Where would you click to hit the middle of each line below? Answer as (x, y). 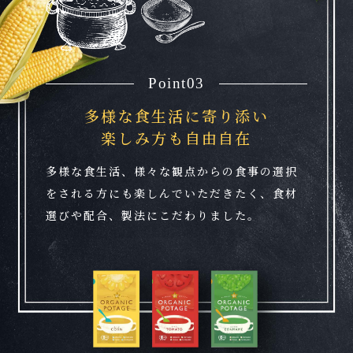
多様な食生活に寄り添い (176, 116)
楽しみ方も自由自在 (176, 138)
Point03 (176, 84)
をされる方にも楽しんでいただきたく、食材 (172, 193)
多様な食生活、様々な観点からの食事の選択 (172, 171)
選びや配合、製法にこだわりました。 (153, 215)
